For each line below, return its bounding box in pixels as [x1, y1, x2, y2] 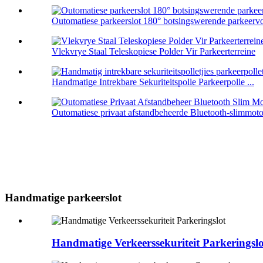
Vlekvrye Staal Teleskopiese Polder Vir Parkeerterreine [52, 46, 255, 57]
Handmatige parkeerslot [5, 191, 122, 204]
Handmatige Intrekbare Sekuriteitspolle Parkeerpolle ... [52, 77, 254, 87]
